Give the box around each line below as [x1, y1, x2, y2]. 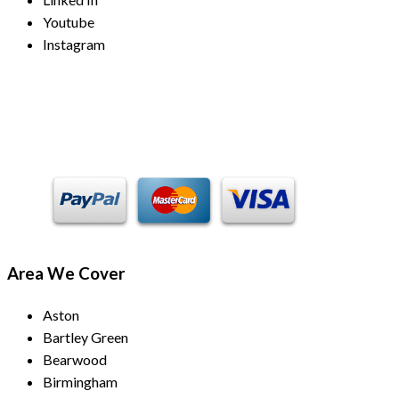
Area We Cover [7, 264, 125, 284]
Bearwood [43, 351, 107, 369]
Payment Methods [43, 119, 183, 140]
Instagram [43, 36, 105, 53]
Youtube [43, 13, 94, 31]
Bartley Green [43, 329, 128, 346]
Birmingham [43, 373, 118, 391]
